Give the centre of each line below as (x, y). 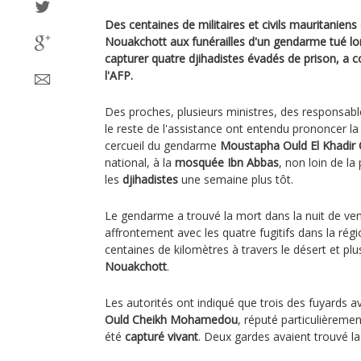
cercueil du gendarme (162, 145)
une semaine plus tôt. (236, 179)
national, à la (140, 162)
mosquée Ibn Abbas (227, 162)
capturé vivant (162, 336)
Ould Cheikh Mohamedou (171, 320)
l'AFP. (119, 75)
